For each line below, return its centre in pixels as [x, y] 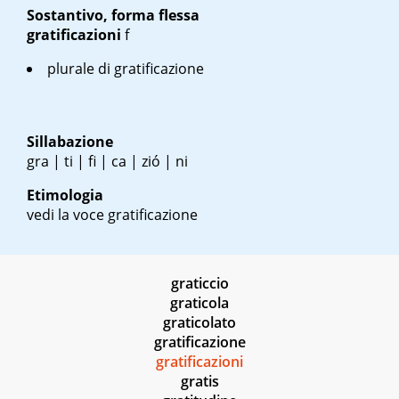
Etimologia [65, 195]
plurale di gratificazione [126, 69]
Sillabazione [70, 142]
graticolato [199, 323]
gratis [199, 382]
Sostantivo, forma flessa [113, 16]
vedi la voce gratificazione [112, 215]
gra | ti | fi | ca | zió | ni [107, 162]
